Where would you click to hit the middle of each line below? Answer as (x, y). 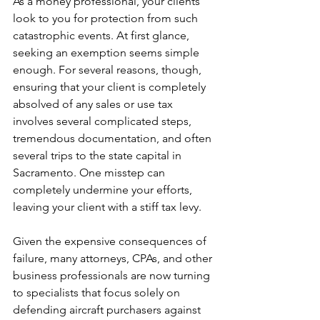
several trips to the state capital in (99, 155)
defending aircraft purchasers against (108, 309)
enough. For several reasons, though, (109, 69)
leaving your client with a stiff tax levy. (107, 206)
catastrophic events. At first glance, (102, 35)
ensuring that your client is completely (111, 86)
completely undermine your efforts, (104, 189)
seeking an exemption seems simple (107, 52)
